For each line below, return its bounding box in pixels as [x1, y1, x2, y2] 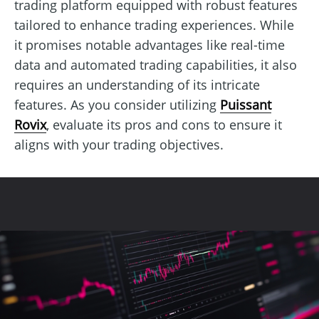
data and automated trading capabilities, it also [14, 56, 297, 73]
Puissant [220, 95, 271, 113]
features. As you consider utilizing [14, 95, 220, 113]
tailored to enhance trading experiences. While [14, 16, 294, 33]
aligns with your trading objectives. [14, 135, 224, 153]
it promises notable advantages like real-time [14, 36, 285, 53]
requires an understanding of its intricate [14, 75, 260, 93]
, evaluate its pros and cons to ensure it [46, 115, 282, 133]
